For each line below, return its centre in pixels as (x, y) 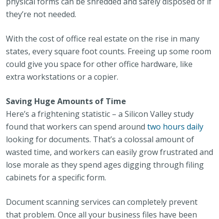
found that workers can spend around (77, 127)
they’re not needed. (41, 14)
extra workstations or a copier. (62, 77)
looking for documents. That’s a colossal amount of (100, 139)
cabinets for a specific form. (56, 177)
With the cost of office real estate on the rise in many (103, 39)
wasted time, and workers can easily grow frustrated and (109, 152)
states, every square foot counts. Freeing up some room (109, 51)
